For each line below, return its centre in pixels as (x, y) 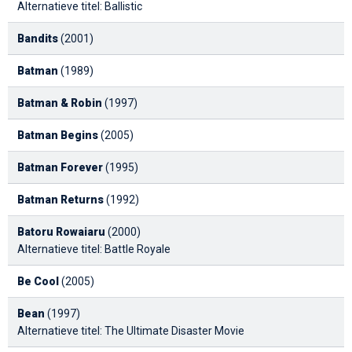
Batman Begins (58, 135)
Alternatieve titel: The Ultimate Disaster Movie (131, 330)
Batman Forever (60, 167)
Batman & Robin (60, 103)
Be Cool (38, 281)
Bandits (38, 38)
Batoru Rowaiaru (61, 231)
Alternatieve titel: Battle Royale (94, 249)
